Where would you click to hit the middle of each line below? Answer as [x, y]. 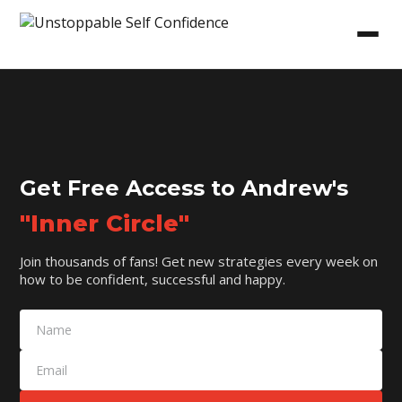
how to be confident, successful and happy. [153, 279]
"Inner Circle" [105, 223]
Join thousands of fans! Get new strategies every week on [199, 261]
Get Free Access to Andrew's [184, 188]
